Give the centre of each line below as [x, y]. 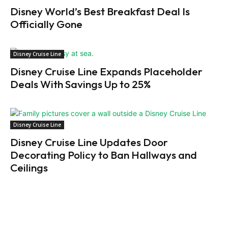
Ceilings [29, 167]
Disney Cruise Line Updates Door [89, 142]
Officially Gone [46, 24]
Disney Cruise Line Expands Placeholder [106, 71]
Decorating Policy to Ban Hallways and [104, 154]
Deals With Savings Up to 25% [80, 84]
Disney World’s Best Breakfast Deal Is [100, 11]
